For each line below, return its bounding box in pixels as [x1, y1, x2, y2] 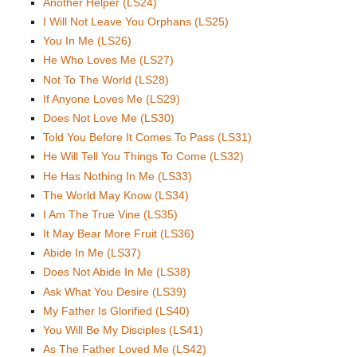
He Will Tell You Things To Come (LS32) [43, 150, 244, 163]
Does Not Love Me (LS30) [43, 111, 175, 124]
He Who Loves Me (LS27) [43, 53, 174, 67]
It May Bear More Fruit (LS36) [43, 227, 194, 241]
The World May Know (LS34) [43, 188, 189, 202]
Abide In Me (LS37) [43, 246, 141, 260]
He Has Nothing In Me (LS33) [43, 169, 192, 182]
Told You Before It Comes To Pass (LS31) [43, 131, 252, 144]
